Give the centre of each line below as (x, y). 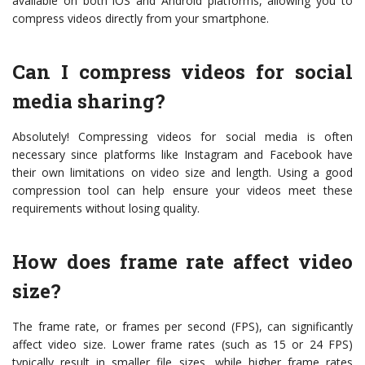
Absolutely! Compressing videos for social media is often (182, 136)
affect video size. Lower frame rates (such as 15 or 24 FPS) (182, 344)
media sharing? (89, 101)
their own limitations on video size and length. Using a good (182, 172)
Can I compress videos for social (182, 72)
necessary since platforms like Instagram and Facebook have (182, 154)
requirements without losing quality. (106, 208)
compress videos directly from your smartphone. (141, 18)
